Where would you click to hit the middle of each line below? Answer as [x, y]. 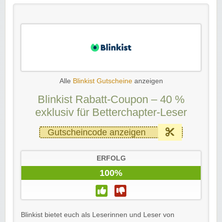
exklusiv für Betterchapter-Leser [111, 112]
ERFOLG [111, 158]
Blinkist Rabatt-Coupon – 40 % [111, 99]
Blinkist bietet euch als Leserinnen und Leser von [98, 215]
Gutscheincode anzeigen [97, 132]
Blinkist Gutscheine [102, 81]
